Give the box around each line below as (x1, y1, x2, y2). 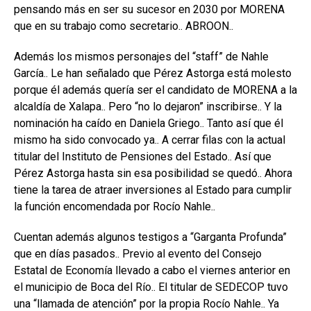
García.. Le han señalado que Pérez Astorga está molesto (14, 67, 292, 81)
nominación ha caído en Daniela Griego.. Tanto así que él (14, 117, 283, 131)
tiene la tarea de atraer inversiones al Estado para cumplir (14, 183, 292, 197)
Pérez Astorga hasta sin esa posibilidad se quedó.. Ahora (14, 167, 292, 180)
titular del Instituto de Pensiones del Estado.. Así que (14, 150, 271, 164)
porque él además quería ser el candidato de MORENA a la (14, 83, 297, 97)
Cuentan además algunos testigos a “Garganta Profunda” (14, 230, 287, 244)
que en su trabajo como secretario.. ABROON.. (14, 19, 233, 33)
